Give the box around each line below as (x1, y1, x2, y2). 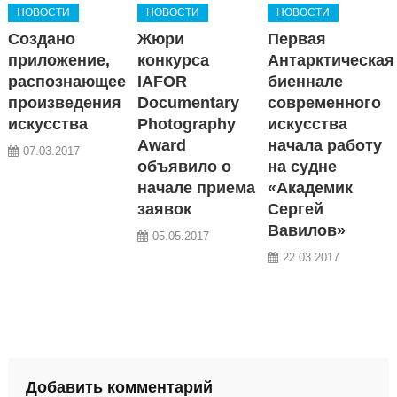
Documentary (137, 93, 240, 112)
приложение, (8, 51, 111, 69)
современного (267, 93, 381, 112)
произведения (8, 93, 122, 112)
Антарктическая (267, 51, 394, 69)
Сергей (267, 199, 323, 218)
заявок (137, 199, 192, 218)
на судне (267, 157, 337, 175)
